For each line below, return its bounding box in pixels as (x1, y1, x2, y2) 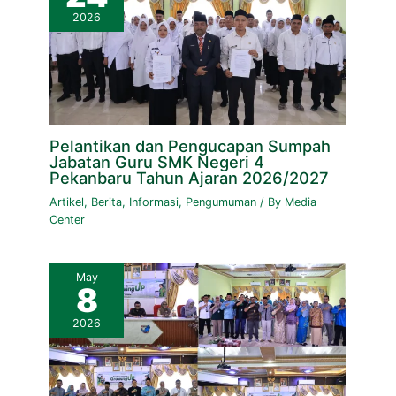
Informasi (129, 194, 179, 209)
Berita (91, 194, 123, 209)
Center (49, 212, 86, 226)
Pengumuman (186, 194, 257, 209)
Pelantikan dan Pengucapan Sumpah (49, 135, 331, 156)
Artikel (49, 194, 85, 209)
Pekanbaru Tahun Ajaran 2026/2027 (49, 167, 330, 187)
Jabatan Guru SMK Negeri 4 (49, 151, 265, 171)
